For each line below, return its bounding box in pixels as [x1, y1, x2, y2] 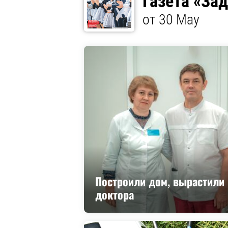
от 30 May [142, 11, 199, 28]
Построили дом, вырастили [95, 173, 225, 190]
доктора [95, 186, 134, 203]
